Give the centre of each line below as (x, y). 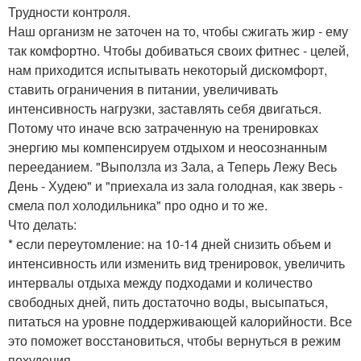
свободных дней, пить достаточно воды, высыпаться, (168, 302)
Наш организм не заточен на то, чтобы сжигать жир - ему (178, 31)
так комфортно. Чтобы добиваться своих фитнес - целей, (178, 50)
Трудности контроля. (69, 12)
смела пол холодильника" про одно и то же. (138, 205)
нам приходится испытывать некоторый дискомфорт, (168, 70)
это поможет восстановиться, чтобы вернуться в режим (174, 340)
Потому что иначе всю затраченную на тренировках (163, 128)
